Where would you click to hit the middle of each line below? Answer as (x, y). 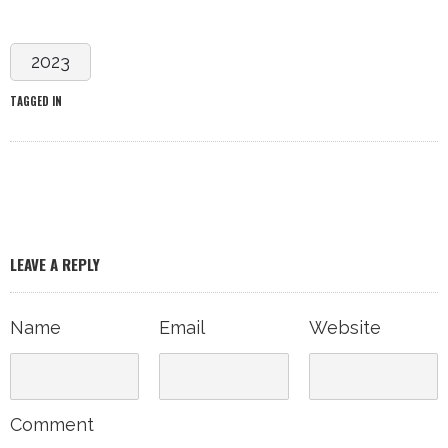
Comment (52, 424)
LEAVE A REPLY (55, 264)
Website (344, 327)
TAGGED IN (36, 101)
